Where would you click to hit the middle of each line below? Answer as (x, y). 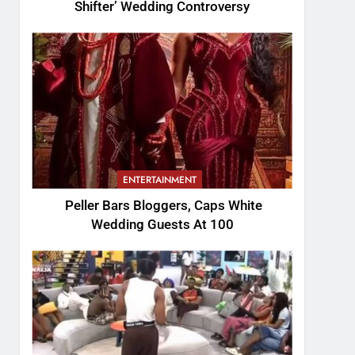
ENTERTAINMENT (159, 180)
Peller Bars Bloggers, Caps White (162, 206)
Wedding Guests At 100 (162, 225)
